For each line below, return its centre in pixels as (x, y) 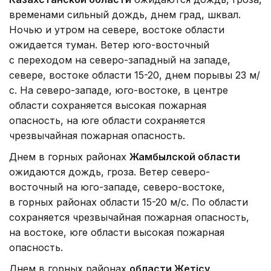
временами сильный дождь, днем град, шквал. (125, 15)
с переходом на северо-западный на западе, (120, 60)
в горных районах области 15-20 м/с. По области (129, 202)
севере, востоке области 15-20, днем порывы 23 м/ (135, 75)
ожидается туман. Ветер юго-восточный (109, 45)
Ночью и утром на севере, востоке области (117, 30)
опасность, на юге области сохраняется (107, 121)
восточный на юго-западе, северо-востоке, (117, 187)
